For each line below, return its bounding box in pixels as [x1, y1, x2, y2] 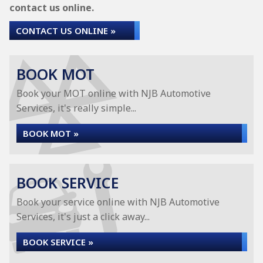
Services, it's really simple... [16, 102, 136, 114]
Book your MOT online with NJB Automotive [16, 87, 211, 100]
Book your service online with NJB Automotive [16, 195, 220, 208]
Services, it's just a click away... [16, 210, 150, 223]
